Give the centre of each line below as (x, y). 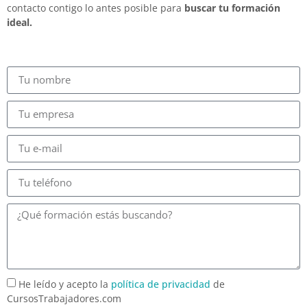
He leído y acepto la (65, 284)
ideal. (20, 22)
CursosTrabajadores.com (64, 299)
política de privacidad (161, 284)
